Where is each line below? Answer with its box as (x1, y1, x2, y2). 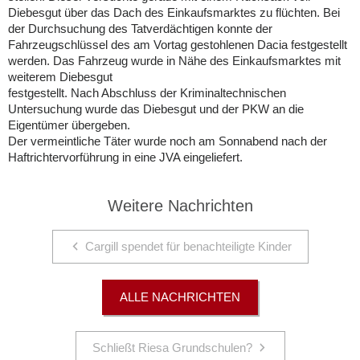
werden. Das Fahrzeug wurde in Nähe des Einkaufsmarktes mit (8, 54, 341, 67)
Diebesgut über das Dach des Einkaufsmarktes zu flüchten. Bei (8, 6, 340, 19)
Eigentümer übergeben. (8, 118, 130, 132)
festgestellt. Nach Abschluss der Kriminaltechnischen (8, 86, 286, 100)
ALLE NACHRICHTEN (120, 290, 240, 304)
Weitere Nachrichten (107, 197, 253, 215)
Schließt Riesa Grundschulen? (92, 341, 252, 354)
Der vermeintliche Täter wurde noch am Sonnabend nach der (8, 134, 327, 148)
